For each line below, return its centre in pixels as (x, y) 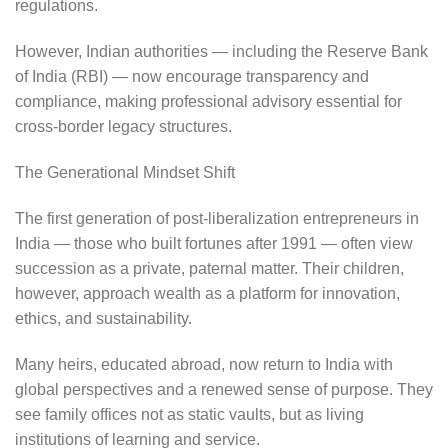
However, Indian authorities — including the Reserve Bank (221, 52)
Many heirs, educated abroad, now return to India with (204, 364)
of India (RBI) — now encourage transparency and (192, 77)
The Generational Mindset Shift (127, 173)
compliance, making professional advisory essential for (208, 102)
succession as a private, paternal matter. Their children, (209, 268)
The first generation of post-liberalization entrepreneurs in (217, 218)
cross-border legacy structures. (125, 127)
